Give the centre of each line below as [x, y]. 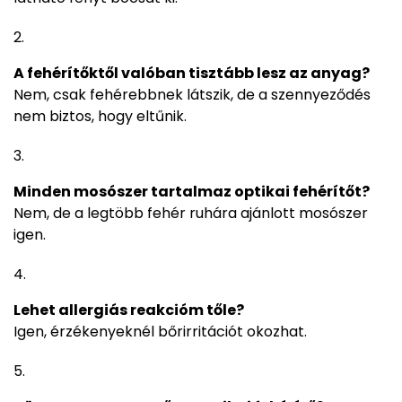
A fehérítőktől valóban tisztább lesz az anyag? [192, 73]
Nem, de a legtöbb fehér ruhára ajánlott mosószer [191, 213]
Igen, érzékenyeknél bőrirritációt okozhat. [160, 331]
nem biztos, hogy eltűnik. [100, 116]
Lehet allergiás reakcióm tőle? [129, 310]
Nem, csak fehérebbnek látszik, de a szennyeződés [192, 94]
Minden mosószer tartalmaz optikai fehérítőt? [192, 191]
